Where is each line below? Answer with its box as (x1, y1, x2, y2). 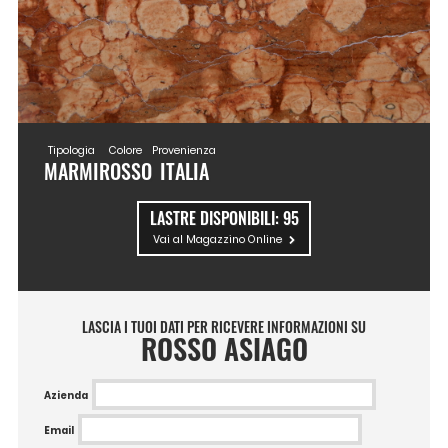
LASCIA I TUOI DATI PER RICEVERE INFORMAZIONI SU (82, 315, 366, 337)
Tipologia (48, 143, 96, 159)
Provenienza (152, 143, 217, 159)
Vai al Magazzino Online (152, 232, 282, 248)
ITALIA (159, 157, 209, 187)
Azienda (44, 388, 89, 402)
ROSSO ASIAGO (140, 326, 308, 369)
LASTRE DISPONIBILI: (149, 206, 283, 231)
